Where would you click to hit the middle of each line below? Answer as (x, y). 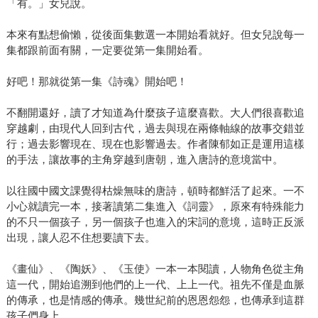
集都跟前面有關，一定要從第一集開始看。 (107, 50)
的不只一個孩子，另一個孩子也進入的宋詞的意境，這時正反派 (155, 221)
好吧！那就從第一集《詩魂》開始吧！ (97, 81)
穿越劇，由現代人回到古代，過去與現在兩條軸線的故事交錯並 (155, 128)
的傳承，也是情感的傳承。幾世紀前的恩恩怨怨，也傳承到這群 (155, 300)
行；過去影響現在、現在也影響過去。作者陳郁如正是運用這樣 (155, 143)
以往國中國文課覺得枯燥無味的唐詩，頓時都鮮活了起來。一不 (155, 190)
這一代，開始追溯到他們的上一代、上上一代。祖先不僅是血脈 (155, 284)
